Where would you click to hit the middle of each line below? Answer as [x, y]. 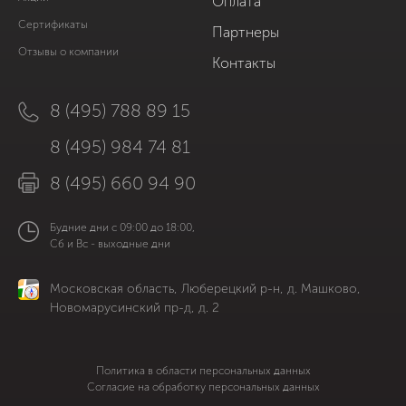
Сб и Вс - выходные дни [110, 244]
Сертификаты [53, 25]
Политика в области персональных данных [203, 371]
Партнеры [246, 33]
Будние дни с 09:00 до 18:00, [122, 228]
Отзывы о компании [68, 52]
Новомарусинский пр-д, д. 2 [135, 308]
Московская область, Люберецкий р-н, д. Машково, [205, 289]
